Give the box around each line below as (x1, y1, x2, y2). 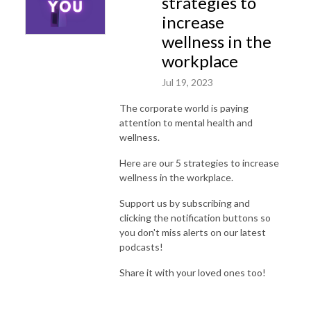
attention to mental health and (119, 116, 253, 128)
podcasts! (119, 240, 163, 253)
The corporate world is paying (119, 101, 249, 114)
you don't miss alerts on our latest (119, 226, 266, 238)
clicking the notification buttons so (119, 211, 271, 224)
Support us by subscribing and (119, 196, 250, 209)
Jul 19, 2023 (162, 76, 213, 88)
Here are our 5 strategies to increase (119, 156, 279, 169)
